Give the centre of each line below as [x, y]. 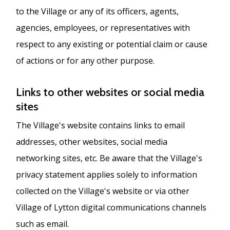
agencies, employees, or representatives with [103, 27]
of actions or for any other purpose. [85, 60]
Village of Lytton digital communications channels [111, 207]
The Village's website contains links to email [101, 125]
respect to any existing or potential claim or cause [112, 44]
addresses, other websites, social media [92, 141]
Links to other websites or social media [110, 92]
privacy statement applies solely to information [107, 174]
